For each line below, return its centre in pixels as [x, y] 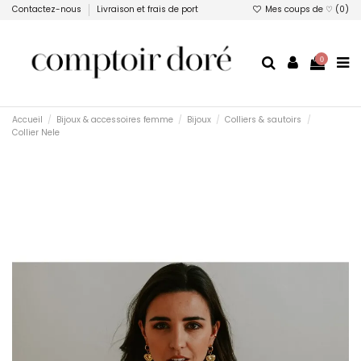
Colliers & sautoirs [263, 120]
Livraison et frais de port [147, 10]
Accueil [27, 120]
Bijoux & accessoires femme [115, 120]
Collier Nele [36, 133]
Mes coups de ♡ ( [301, 10]
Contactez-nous [48, 10]
